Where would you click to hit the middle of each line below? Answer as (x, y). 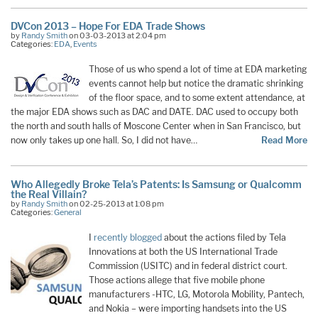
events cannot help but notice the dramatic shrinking (196, 84)
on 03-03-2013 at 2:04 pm (117, 36)
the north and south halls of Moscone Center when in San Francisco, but (156, 126)
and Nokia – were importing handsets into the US (188, 308)
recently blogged (128, 237)
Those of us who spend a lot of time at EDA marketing (198, 70)
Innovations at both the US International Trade (183, 251)
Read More (284, 141)
